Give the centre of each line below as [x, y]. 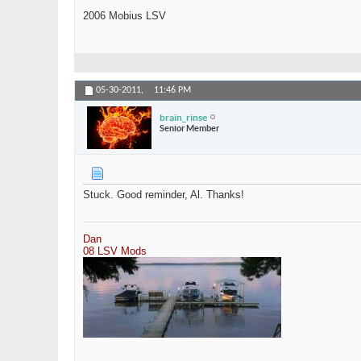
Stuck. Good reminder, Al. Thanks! [164, 195]
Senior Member [189, 128]
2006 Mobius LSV [124, 16]
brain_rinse [183, 117]
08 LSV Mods [115, 251]
